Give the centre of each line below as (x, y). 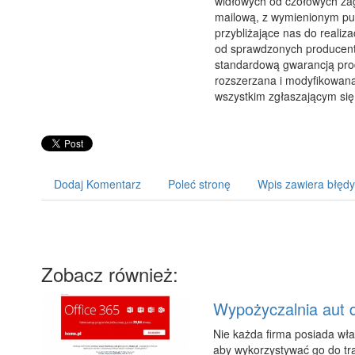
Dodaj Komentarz (97, 183)
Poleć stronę (199, 183)
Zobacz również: (110, 273)
